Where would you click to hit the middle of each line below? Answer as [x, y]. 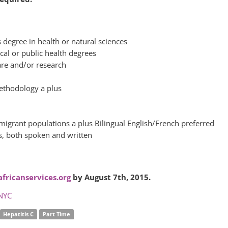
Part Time [56, 214]
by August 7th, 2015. [111, 177]
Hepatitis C [19, 214]
